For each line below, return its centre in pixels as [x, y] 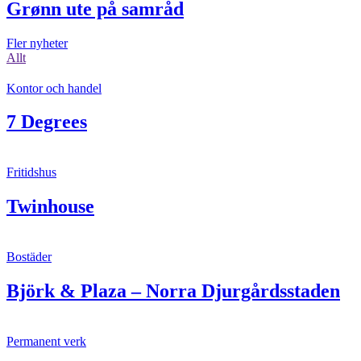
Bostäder [29, 257]
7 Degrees [47, 122]
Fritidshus [31, 172]
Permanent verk [46, 341]
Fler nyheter [37, 43]
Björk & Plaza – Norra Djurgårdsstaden [173, 291]
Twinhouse [50, 207]
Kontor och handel [54, 88]
